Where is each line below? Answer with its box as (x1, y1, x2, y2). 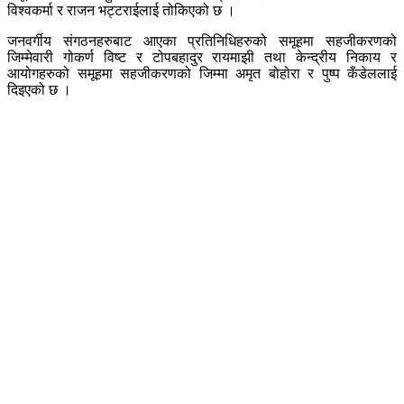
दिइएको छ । (7, 81, 71, 97)
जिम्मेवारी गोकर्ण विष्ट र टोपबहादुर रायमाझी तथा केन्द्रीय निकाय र (7, 49, 397, 65)
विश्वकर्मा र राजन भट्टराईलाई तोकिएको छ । (7, 2, 235, 18)
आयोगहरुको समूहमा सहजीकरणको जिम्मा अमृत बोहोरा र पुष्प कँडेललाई (7, 65, 397, 81)
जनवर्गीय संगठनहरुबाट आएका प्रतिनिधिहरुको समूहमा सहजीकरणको (7, 32, 397, 49)
